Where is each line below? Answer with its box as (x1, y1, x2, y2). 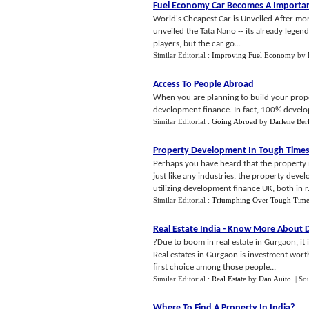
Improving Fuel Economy (212, 51, 295, 59)
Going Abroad (212, 117, 257, 126)
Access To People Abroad (153, 79, 254, 90)
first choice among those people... (153, 263, 276, 272)
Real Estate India (153, 224, 221, 235)
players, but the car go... (153, 39, 241, 48)
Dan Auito (259, 275, 291, 283)
